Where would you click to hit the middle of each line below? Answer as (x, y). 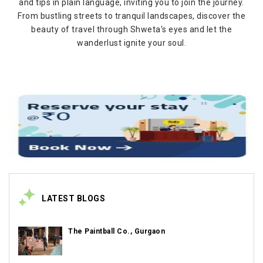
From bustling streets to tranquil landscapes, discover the (131, 16)
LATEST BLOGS (73, 198)
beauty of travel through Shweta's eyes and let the (131, 29)
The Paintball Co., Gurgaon (117, 231)
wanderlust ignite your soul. (131, 43)
